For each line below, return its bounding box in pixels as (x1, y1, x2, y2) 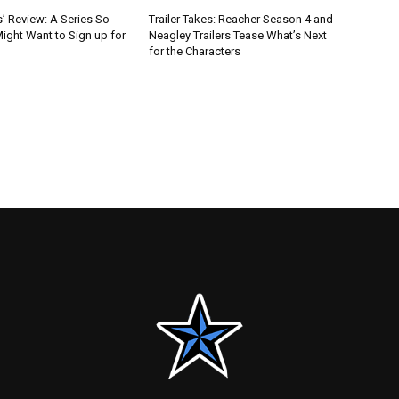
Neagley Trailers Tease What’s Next (149, 28, 328, 42)
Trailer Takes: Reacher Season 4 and (149, 12, 334, 26)
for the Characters (149, 44, 241, 58)
